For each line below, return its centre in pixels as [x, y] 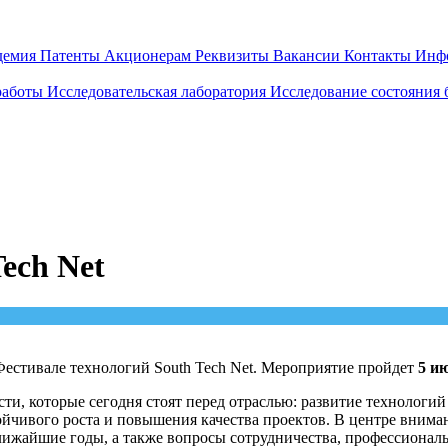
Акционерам [149, 55]
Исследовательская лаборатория [158, 91]
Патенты [72, 55]
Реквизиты [234, 55]
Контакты [379, 55]
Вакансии [308, 55]
